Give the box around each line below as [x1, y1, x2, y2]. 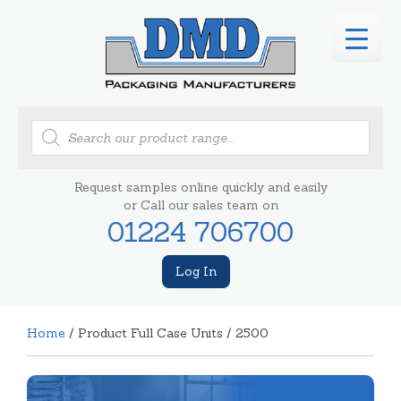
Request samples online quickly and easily [73, 178, 328, 195]
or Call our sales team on [123, 196, 278, 213]
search [30, 129, 72, 146]
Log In [175, 262, 217, 279]
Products [30, 116, 86, 133]
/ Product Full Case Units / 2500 [65, 324, 269, 341]
